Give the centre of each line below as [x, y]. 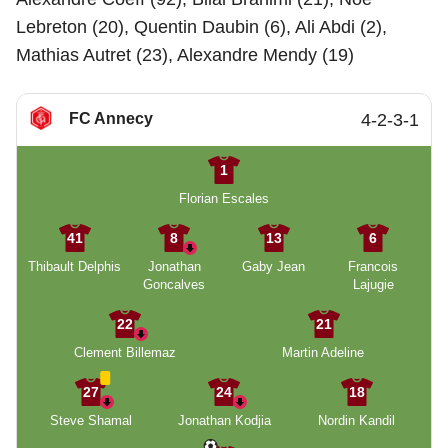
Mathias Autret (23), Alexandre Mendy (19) [185, 55]
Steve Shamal [91, 420]
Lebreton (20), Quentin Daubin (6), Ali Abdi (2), [201, 27]
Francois [373, 266]
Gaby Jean [274, 266]
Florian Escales [224, 198]
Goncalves [174, 284]
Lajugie [373, 284]
